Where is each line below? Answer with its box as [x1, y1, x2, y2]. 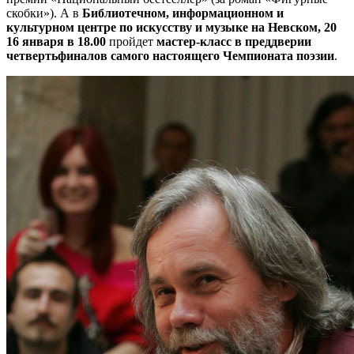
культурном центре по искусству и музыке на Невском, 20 [6, 21, 337, 35]
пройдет [106, 35, 156, 49]
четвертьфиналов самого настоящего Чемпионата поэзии [6, 49, 334, 63]
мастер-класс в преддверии [156, 35, 311, 49]
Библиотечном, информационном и [82, 6, 284, 21]
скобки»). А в [6, 6, 82, 21]
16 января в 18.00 [6, 35, 106, 49]
